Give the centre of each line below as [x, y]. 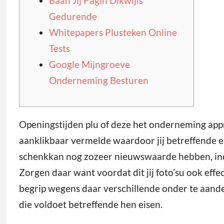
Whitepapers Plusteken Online [113, 32]
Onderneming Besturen [98, 80]
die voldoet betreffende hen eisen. [90, 204]
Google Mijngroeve [89, 64]
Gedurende [73, 16]
